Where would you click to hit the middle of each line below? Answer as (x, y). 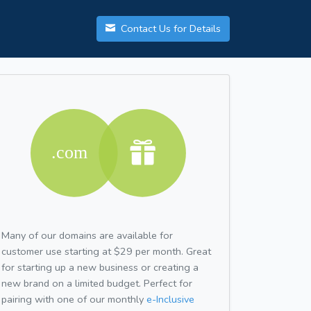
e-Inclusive (170, 299)
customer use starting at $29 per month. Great (106, 251)
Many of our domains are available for (87, 235)
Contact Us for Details (169, 29)
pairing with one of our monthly (74, 299)
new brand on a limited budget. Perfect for (97, 283)
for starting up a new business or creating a (100, 267)
